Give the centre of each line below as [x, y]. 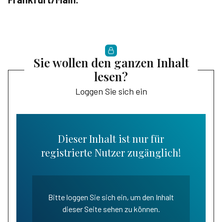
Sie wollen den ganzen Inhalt [111, 63]
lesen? [111, 77]
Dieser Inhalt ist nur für [111, 139]
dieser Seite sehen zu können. [111, 209]
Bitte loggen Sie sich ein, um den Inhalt [111, 197]
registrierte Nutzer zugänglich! [111, 153]
